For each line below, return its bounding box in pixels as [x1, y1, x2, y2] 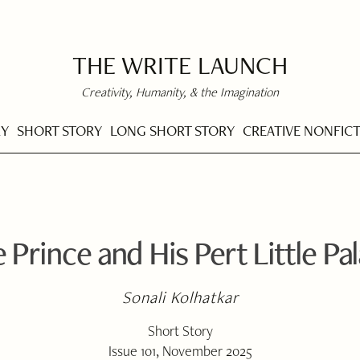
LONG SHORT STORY [110, 121, 235, 140]
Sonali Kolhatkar [121, 286, 239, 308]
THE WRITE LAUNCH [72, 48, 288, 81]
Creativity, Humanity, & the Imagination [81, 84, 279, 100]
